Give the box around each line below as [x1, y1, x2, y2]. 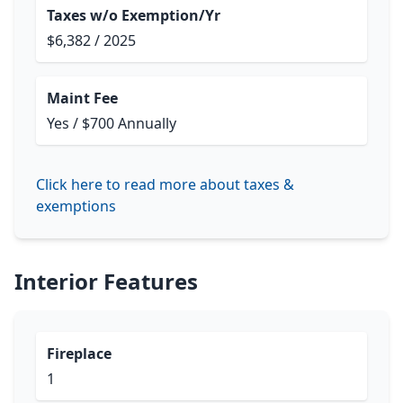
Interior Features [14, 266, 198, 296]
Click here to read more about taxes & [36, 175, 294, 194]
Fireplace [47, 344, 112, 363]
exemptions [36, 196, 116, 216]
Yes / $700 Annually [47, 113, 176, 133]
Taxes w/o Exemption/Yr [47, 5, 220, 25]
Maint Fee [47, 88, 118, 108]
